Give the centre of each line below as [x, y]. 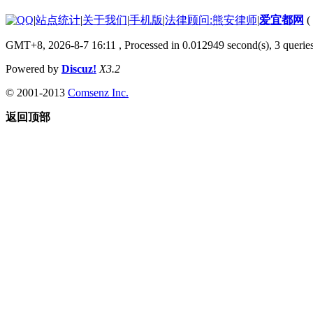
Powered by [34, 68]
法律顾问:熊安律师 [211, 20]
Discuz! [79, 68]
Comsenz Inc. [98, 92]
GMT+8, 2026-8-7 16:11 [61, 45]
